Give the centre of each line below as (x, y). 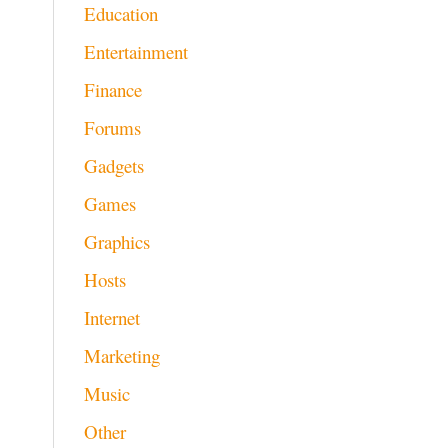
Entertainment (135, 52)
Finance (112, 90)
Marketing (121, 356)
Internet (111, 318)
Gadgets (113, 166)
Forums (112, 128)
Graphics (116, 242)
